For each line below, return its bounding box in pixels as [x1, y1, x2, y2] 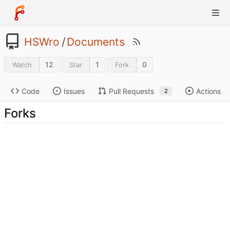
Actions [196, 86, 221, 95]
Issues [64, 86, 85, 95]
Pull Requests [109, 86, 154, 95]
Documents [67, 35, 125, 48]
